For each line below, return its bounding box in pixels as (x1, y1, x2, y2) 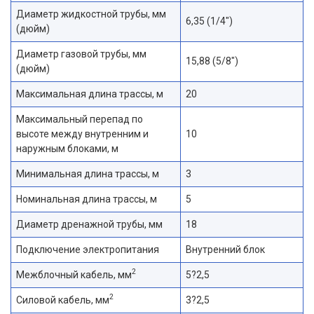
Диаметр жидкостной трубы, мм (16, 8, 166, 20)
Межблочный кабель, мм (16, 268, 132, 280)
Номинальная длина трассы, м (16, 193, 157, 205)
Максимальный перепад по (16, 113, 143, 125)
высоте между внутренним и (16, 128, 149, 139)
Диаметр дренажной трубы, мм (16, 218, 163, 230)
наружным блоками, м (16, 142, 118, 154)
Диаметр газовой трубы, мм (16, 48, 146, 60)
